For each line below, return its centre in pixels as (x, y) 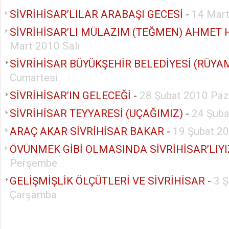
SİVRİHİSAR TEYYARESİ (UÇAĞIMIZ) (96, 113)
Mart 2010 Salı (45, 46)
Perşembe (33, 163)
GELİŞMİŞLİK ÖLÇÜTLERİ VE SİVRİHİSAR (107, 181)
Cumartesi (34, 77)
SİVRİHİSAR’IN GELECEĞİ (70, 95)
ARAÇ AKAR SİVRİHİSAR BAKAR (87, 131)
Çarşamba (33, 194)
